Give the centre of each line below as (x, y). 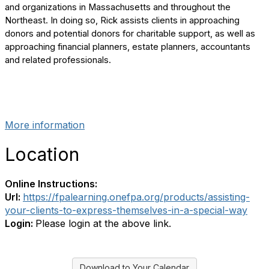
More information (45, 125)
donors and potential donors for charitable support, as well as (130, 34)
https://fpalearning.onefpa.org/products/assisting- (136, 197)
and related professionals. (58, 60)
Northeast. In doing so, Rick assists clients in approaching (122, 20)
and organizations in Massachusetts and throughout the (118, 7)
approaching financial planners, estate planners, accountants (128, 47)
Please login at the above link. (103, 223)
